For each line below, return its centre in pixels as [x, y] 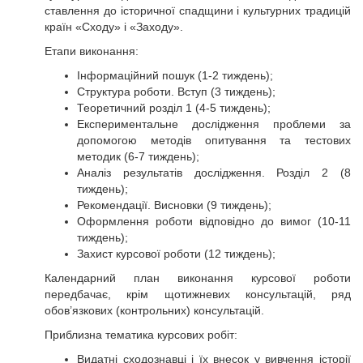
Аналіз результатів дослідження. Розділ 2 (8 [214, 173]
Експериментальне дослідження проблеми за [214, 124]
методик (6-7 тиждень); [138, 156]
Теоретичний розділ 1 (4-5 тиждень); [174, 108]
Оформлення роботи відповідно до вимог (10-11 [214, 221]
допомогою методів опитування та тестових [214, 140]
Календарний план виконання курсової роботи [198, 278]
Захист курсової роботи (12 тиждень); [176, 254]
